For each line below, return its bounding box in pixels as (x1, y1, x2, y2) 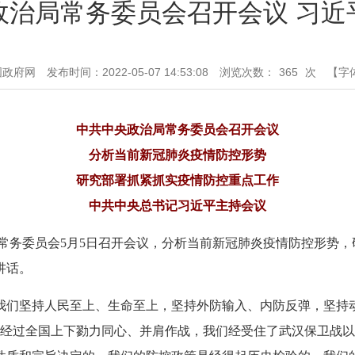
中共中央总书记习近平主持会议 (89, 199, 266, 212)
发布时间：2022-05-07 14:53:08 (47, 66, 208, 78)
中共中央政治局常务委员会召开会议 (76, 123, 279, 136)
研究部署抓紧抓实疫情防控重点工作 (76, 174, 279, 187)
